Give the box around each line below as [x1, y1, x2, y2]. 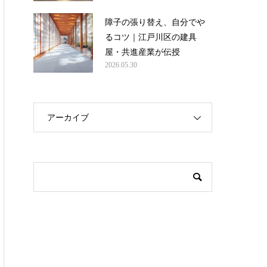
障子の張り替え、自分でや [105, 17, 205, 27]
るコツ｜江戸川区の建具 [105, 32, 197, 42]
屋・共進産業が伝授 [105, 47, 180, 57]
